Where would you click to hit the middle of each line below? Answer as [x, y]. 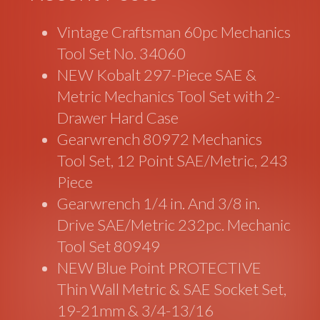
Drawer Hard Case [118, 118]
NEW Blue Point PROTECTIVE [160, 268]
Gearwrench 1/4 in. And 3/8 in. [159, 204]
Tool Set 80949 [109, 246]
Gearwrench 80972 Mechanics [160, 139]
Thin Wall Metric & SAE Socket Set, [172, 289]
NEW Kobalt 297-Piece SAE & [157, 75]
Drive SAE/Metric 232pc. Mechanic [174, 225]
